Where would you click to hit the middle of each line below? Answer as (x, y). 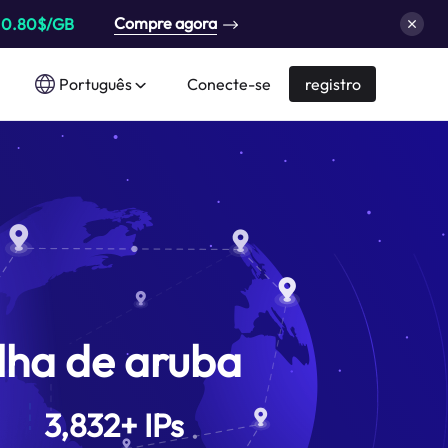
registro (333, 84)
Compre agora (165, 23)
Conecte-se (229, 84)
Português (95, 84)
